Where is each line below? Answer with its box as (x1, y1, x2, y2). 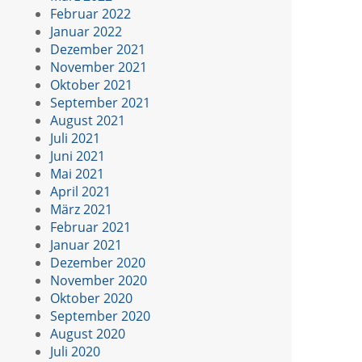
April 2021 (50, 182, 111, 200)
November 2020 (50, 271, 147, 289)
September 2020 (50, 306, 150, 325)
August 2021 (50, 111, 125, 129)
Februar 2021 (50, 217, 131, 236)
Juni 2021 (50, 146, 105, 165)
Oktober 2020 (50, 288, 133, 307)
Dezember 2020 (50, 253, 145, 271)
